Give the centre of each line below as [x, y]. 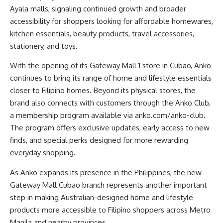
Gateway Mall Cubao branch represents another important [109, 185]
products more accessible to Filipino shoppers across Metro [110, 210]
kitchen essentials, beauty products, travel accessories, [102, 34]
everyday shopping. [43, 153]
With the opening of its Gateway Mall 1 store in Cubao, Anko [111, 66]
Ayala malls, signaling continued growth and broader [98, 9]
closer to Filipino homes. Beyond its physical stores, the [103, 91]
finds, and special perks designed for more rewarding [99, 140]
